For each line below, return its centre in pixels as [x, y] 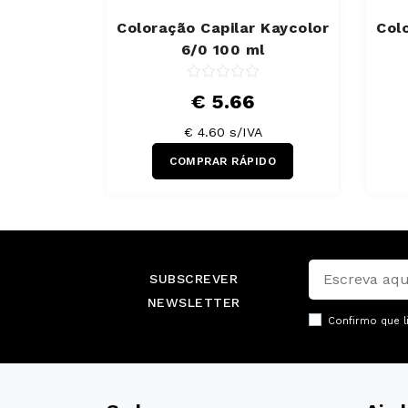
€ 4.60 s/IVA [223, 132]
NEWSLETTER [194, 302]
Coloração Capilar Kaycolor [223, 27]
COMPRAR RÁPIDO [223, 161]
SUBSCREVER [194, 278]
